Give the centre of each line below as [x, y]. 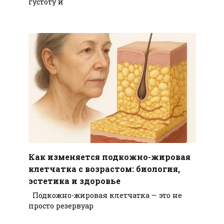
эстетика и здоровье [74, 180]
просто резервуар [61, 206]
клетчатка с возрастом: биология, [104, 168]
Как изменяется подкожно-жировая [109, 156]
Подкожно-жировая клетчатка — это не [105, 195]
